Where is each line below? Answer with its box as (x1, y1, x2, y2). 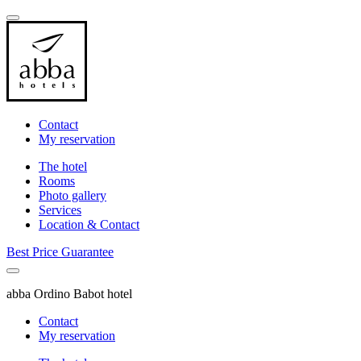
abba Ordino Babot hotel (6, 287, 132, 301)
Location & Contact (39, 218, 139, 231)
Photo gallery (39, 189, 106, 202)
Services (39, 203, 81, 217)
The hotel (39, 160, 87, 173)
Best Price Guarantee (6, 245, 114, 259)
